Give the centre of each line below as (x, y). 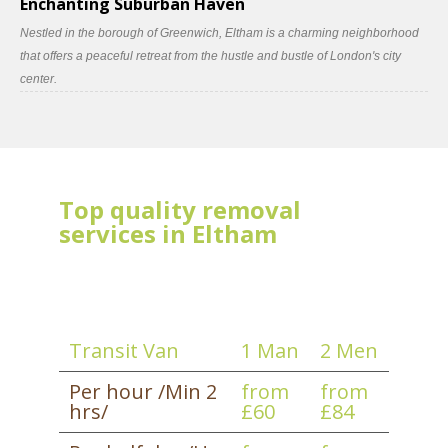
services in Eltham (167, 233)
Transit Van (123, 350)
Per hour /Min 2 (142, 391)
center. (38, 79)
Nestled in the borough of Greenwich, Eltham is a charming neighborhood (219, 33)
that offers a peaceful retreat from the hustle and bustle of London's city (210, 56)
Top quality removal (179, 209)
